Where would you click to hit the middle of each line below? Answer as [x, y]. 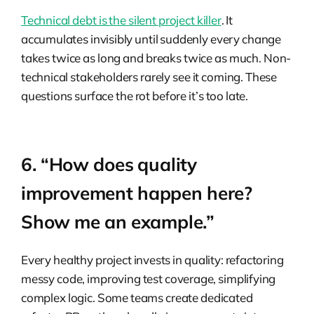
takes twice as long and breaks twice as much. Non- [156, 58]
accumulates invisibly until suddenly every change [151, 39]
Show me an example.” [118, 222]
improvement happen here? [137, 193]
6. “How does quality [109, 165]
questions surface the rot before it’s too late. [135, 96]
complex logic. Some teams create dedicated [137, 298]
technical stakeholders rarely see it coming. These [149, 77]
